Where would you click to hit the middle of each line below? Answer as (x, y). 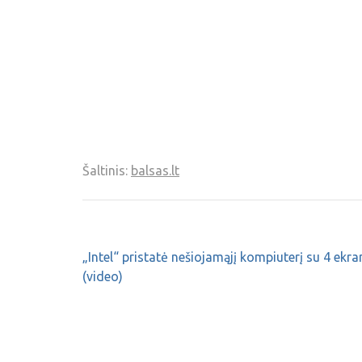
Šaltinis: (107, 170)
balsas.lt (155, 170)
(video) (103, 276)
